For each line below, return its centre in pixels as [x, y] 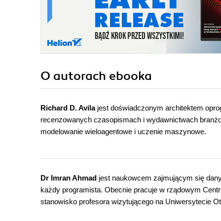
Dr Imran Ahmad [69, 178]
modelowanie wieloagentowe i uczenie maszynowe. [123, 132]
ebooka [130, 76]
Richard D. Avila [69, 108]
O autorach [75, 76]
